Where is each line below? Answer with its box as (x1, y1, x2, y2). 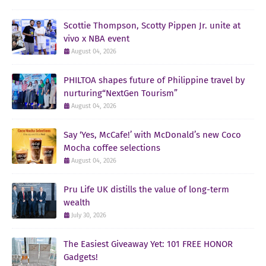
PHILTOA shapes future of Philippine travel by (64, 74, 245, 85)
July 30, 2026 (71, 211, 106, 219)
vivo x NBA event (64, 33, 129, 44)
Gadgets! (64, 251, 98, 262)
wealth (64, 197, 90, 208)
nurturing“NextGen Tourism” (64, 87, 178, 99)
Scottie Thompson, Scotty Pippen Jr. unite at (64, 20, 240, 31)
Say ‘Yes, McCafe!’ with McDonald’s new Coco (64, 129, 241, 140)
